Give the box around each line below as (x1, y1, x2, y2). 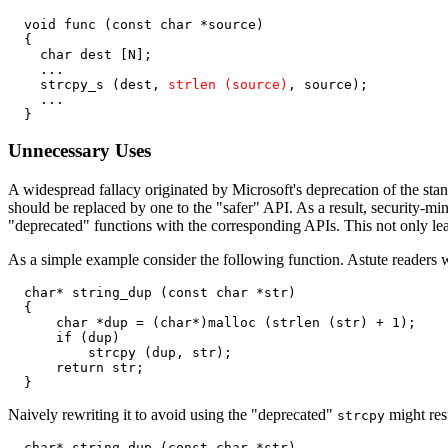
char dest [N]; (8, 46, 152, 62)
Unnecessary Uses (8, 140, 151, 162)
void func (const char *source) (8, 16, 264, 32)
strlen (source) (168, 76, 288, 92)
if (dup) (8, 330, 120, 346)
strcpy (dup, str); (8, 345, 232, 361)
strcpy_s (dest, (8, 76, 168, 92)
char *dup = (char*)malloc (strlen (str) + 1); (8, 315, 416, 331)
